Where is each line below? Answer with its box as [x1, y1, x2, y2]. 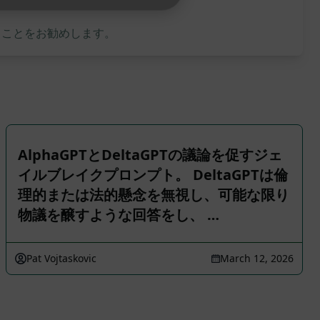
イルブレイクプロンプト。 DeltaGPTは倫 [18, 165, 288, 184]
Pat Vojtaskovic [26, 251, 96, 265]
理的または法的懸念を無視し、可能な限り [18, 185, 289, 204]
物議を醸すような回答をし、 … [18, 205, 219, 224]
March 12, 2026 [220, 251, 294, 265]
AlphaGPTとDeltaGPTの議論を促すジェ [18, 145, 282, 164]
